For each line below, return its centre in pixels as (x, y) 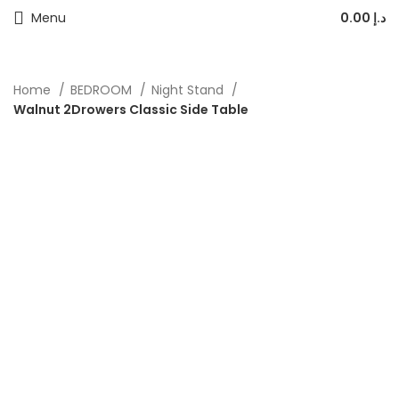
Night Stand (189, 90)
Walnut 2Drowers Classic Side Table (131, 110)
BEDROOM (103, 90)
